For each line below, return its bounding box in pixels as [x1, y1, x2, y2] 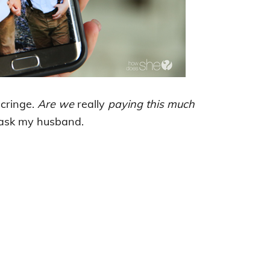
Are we [37, 97, 77, 111]
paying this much [107, 97, 195, 111]
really [77, 97, 108, 111]
